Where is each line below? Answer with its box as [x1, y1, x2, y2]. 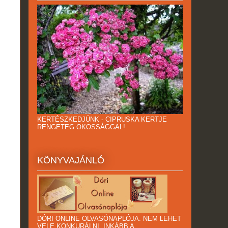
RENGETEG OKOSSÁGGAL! [37, 123, 125, 131]
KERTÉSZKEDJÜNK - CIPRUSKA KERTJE [37, 116, 167, 124]
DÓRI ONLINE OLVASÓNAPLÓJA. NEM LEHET [37, 215, 181, 223]
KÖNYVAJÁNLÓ [37, 155, 104, 166]
